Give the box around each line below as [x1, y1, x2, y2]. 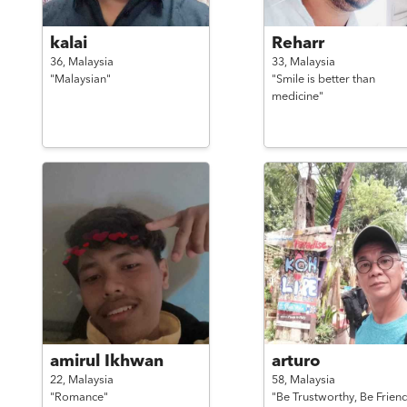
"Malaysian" [49, 74, 111, 85]
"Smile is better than [271, 74, 375, 85]
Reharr [271, 35, 324, 52]
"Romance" [49, 392, 108, 403]
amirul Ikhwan [49, 353, 164, 370]
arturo [271, 353, 321, 370]
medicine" [271, 91, 323, 103]
